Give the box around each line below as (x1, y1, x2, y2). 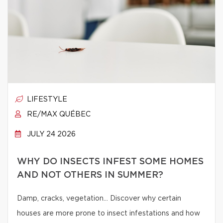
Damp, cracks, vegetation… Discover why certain (17, 195, 181, 202)
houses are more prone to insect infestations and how (17, 210, 200, 217)
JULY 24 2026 (25, 131, 76, 138)
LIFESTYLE (25, 96, 67, 103)
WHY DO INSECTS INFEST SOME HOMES (17, 157, 204, 166)
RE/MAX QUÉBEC (25, 111, 91, 118)
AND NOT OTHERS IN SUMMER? (17, 171, 163, 180)
